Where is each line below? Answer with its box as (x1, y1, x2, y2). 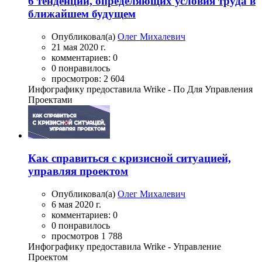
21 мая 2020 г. (51, 42, 106, 53)
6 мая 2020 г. (51, 199, 101, 209)
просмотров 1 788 (51, 230, 122, 241)
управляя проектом (28, 164, 128, 177)
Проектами (28, 95, 73, 105)
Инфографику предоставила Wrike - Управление (28, 241, 221, 251)
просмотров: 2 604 (51, 74, 125, 84)
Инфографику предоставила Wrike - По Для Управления (28, 84, 253, 95)
